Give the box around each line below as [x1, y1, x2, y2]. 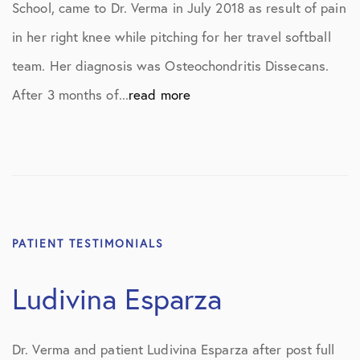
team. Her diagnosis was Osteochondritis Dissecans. [12, 57, 329, 74]
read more [129, 86, 190, 103]
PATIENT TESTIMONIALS [12, 236, 164, 251]
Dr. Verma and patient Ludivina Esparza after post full [12, 341, 335, 358]
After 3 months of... [12, 86, 129, 103]
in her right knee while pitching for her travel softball [12, 28, 331, 45]
